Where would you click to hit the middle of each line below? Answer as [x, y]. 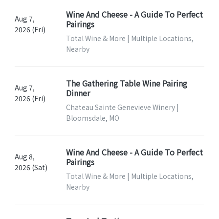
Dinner [78, 93]
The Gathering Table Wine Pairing [126, 83]
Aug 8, [25, 157]
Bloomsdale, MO [92, 118]
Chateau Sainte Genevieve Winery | [122, 107]
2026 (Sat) [31, 167]
